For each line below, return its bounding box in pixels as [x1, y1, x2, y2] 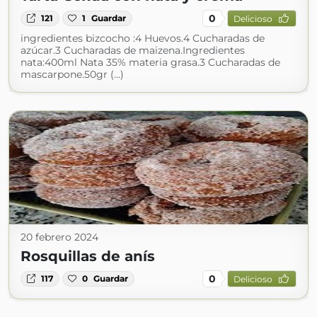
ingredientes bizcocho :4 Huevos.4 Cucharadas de [21, 32, 265, 45]
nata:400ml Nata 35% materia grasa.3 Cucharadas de [21, 56, 280, 69]
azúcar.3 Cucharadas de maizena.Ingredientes [21, 44, 245, 57]
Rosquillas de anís [21, 248, 155, 265]
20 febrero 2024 [21, 231, 98, 243]
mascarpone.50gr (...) [21, 68, 124, 81]
